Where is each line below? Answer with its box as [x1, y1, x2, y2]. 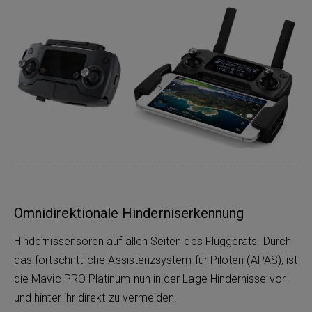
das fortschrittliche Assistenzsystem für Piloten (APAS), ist [14, 253, 298, 267]
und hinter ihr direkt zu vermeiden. [14, 290, 180, 304]
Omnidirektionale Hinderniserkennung [14, 204, 244, 221]
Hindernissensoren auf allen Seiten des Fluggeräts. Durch [14, 234, 291, 248]
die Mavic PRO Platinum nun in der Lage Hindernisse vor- [14, 272, 289, 286]
